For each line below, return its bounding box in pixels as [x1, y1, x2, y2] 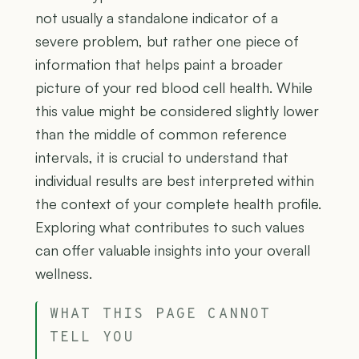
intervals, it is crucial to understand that [35, 147, 288, 166]
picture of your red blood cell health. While [35, 78, 313, 96]
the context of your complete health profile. [35, 194, 321, 212]
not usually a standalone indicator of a [35, 8, 278, 26]
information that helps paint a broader [35, 54, 283, 73]
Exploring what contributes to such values [35, 217, 305, 236]
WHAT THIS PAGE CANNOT [50, 305, 272, 324]
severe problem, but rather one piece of [35, 31, 299, 50]
